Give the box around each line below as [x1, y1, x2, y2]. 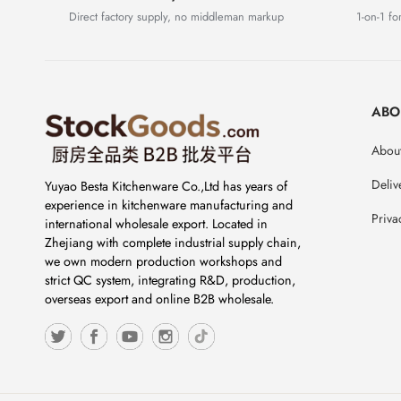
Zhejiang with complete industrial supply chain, [45, 234, 301, 252]
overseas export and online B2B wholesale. [45, 290, 274, 309]
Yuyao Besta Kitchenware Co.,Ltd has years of [45, 177, 287, 196]
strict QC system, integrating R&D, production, [45, 271, 295, 290]
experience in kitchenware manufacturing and [45, 196, 293, 215]
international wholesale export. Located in [45, 215, 268, 234]
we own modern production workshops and [45, 252, 282, 271]
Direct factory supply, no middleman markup [68, 8, 284, 26]
